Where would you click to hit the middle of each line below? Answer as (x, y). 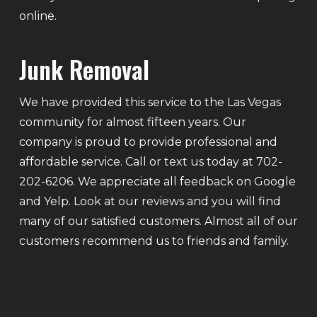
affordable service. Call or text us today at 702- (150, 161)
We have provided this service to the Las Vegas (150, 102)
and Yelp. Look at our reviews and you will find (150, 201)
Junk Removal (84, 69)
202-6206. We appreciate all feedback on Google (157, 181)
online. (38, 16)
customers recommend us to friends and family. (154, 241)
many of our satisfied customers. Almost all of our (158, 221)
